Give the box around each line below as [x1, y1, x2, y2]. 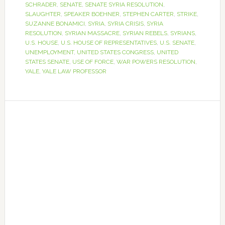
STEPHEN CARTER [122, 11, 174, 18]
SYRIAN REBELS [122, 30, 167, 37]
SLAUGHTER [25, 11, 61, 18]
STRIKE [176, 11, 197, 18]
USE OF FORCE [72, 58, 114, 65]
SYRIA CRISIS [107, 20, 144, 27]
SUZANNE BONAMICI [25, 20, 85, 27]
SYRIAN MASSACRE [64, 30, 120, 37]
